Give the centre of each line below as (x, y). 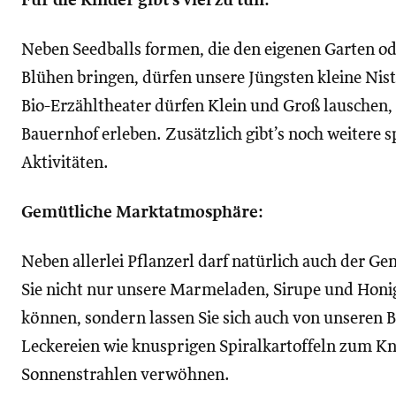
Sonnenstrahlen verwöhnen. (126, 375)
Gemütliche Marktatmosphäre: (142, 213)
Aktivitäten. (65, 163)
